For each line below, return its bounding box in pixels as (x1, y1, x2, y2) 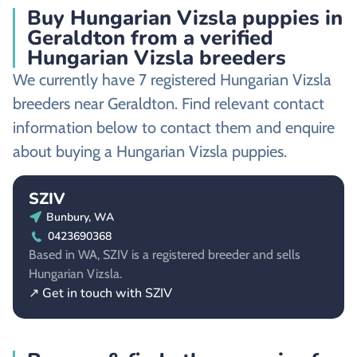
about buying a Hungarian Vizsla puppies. (13, 142, 287, 162)
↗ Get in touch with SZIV (29, 284, 172, 302)
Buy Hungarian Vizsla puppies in (27, 4, 343, 33)
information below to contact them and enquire (13, 118, 335, 138)
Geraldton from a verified (27, 24, 273, 53)
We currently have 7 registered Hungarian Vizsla (13, 70, 331, 90)
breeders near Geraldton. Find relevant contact (13, 94, 324, 114)
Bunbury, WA (46, 209, 114, 225)
